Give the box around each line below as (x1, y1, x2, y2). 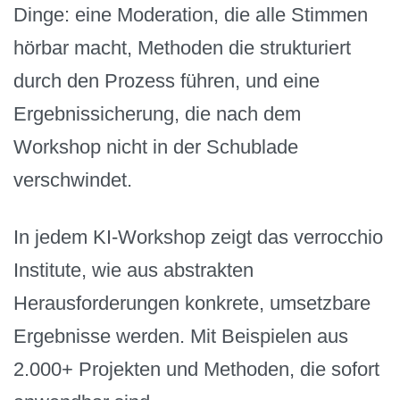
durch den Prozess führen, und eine (13, 69, 320, 92)
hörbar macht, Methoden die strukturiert (13, 36, 351, 59)
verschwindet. (13, 168, 132, 191)
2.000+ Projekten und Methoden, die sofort (13, 358, 379, 381)
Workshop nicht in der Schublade (13, 135, 298, 158)
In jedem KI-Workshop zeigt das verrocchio (13, 226, 383, 249)
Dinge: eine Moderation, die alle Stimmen (13, 3, 368, 26)
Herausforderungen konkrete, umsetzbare (13, 292, 371, 315)
